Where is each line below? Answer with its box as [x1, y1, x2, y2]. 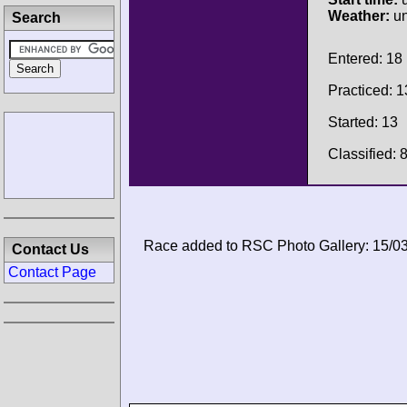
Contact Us [12, 242, 89, 257]
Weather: [328, 8, 390, 24]
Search [12, 10, 61, 25]
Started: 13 [328, 114, 398, 130]
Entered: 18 [328, 50, 402, 66]
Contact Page [8, 264, 96, 280]
